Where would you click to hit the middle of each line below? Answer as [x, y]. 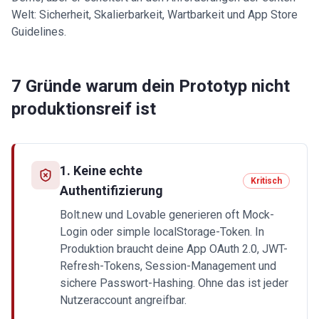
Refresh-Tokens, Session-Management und [168, 266]
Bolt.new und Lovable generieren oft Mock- [167, 215]
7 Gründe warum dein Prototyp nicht [151, 86]
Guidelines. [39, 32]
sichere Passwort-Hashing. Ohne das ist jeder [174, 283]
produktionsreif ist [84, 109]
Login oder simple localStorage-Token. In [162, 232]
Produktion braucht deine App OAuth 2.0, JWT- [174, 249]
